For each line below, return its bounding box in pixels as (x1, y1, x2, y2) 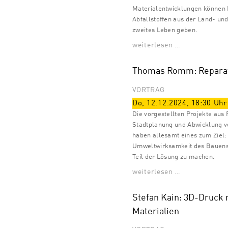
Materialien (132, 207, 179, 216)
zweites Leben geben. (132, 27, 198, 34)
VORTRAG (132, 86, 165, 94)
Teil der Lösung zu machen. (132, 153, 215, 160)
